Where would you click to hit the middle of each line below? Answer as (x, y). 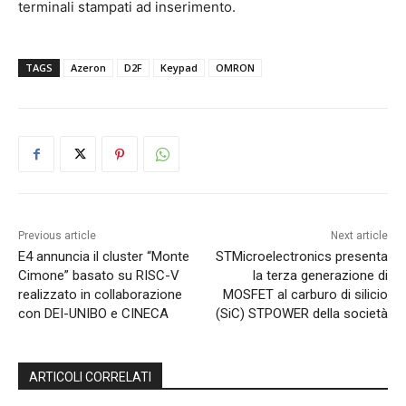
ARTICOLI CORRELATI (90, 377)
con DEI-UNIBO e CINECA (93, 314)
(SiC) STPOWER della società (301, 314)
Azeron (88, 68)
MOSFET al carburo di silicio (305, 295)
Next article (359, 236)
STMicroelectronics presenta (301, 257)
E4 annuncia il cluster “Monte (104, 257)
